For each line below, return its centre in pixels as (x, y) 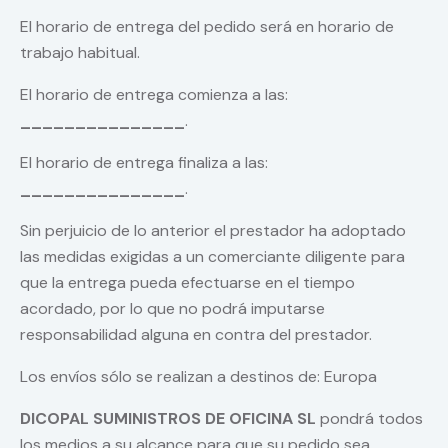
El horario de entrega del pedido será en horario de (207, 27)
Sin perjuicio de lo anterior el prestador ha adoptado (213, 231)
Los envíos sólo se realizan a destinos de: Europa (198, 377)
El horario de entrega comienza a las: (154, 95)
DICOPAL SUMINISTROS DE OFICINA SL (168, 419)
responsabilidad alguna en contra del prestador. (196, 335)
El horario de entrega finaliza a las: (144, 163)
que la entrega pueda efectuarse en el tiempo (187, 283)
